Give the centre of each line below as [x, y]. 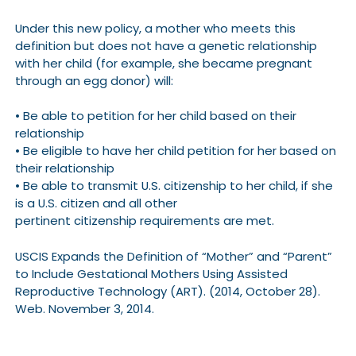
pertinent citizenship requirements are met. [144, 221]
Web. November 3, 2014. [84, 308]
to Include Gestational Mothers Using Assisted [151, 273]
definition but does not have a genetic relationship [166, 45]
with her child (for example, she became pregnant [163, 63]
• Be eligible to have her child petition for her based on [175, 151]
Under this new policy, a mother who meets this [155, 28]
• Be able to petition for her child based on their [155, 116]
